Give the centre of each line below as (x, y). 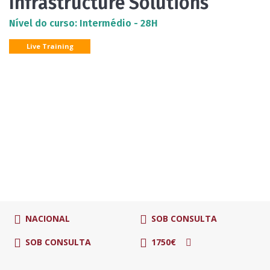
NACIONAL (48, 218)
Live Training (50, 46)
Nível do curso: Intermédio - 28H (83, 23)
